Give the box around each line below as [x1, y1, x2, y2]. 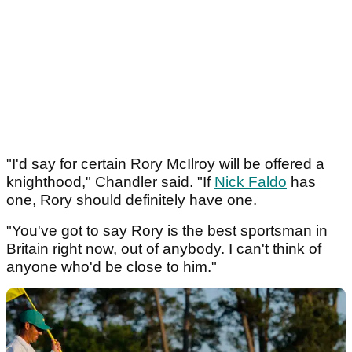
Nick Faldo [214, 174, 287, 191]
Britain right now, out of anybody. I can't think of [6, 240, 321, 258]
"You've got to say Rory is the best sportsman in [6, 222, 328, 240]
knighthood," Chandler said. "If [6, 174, 214, 191]
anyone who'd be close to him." [6, 258, 217, 276]
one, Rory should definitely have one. [6, 192, 257, 209]
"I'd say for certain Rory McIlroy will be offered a [6, 156, 324, 173]
